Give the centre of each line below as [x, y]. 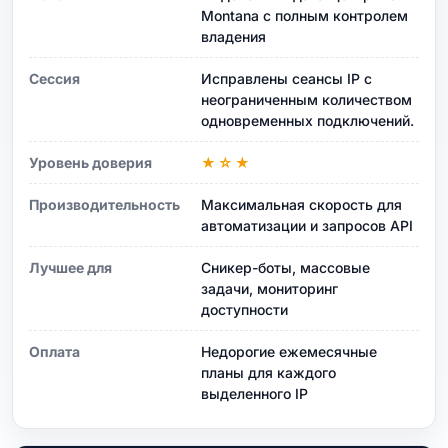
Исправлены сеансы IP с [286, 78]
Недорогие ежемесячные [289, 351]
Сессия [54, 78]
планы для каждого [268, 372]
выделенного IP [254, 393]
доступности [244, 309]
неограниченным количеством [306, 99]
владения [233, 36]
